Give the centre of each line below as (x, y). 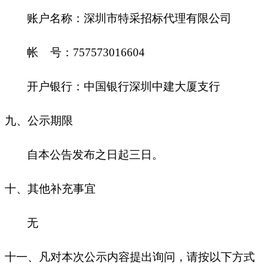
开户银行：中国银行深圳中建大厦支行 (124, 86)
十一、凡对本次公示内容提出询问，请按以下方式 (130, 257)
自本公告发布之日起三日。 (95, 154)
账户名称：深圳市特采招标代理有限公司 (129, 18)
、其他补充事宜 (56, 188)
